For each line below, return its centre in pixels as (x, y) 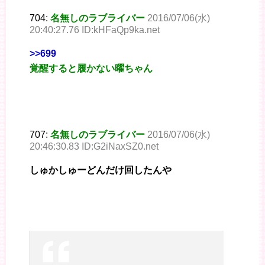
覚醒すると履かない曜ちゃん (91, 69)
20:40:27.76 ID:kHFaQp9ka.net (95, 30)
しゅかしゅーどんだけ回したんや (101, 170)
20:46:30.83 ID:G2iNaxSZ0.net (94, 147)
